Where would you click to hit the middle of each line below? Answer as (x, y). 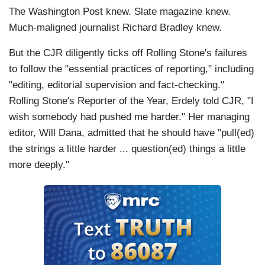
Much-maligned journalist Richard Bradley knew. (115, 28)
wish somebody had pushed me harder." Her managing (129, 117)
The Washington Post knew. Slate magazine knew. (120, 12)
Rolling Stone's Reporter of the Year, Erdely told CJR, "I (131, 101)
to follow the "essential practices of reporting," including (131, 69)
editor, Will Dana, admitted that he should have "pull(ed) (132, 133)
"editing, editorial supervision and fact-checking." (117, 85)
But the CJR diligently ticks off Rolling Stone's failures (128, 53)
